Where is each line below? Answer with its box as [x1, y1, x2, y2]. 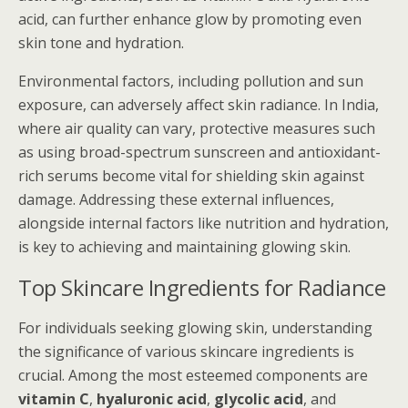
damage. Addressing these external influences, [18, 189, 334, 209]
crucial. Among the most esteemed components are [18, 365, 368, 385]
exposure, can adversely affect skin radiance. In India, [18, 95, 379, 115]
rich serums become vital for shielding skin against [18, 166, 364, 186]
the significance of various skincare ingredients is [18, 342, 354, 362]
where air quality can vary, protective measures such [18, 118, 375, 138]
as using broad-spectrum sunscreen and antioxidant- [18, 142, 381, 162]
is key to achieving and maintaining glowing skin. [18, 237, 351, 257]
